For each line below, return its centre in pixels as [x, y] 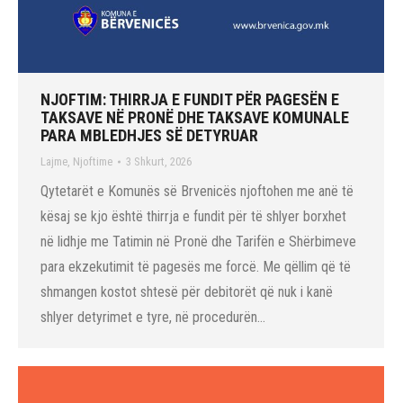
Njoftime [93, 161]
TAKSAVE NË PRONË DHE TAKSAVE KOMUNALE [195, 117]
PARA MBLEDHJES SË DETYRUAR [149, 135]
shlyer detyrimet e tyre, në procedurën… [153, 317]
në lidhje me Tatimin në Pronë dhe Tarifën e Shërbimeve [198, 241]
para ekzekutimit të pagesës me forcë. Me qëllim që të [196, 266]
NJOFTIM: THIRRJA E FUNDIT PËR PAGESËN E [190, 99]
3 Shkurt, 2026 [159, 161]
